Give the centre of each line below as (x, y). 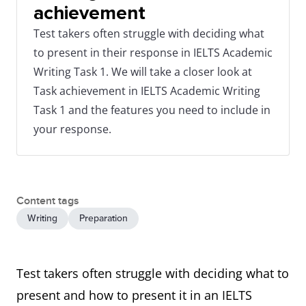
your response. (72, 129)
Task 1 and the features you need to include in (152, 110)
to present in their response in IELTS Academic (153, 53)
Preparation (103, 218)
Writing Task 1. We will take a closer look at (143, 72)
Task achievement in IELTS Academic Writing (147, 91)
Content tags (48, 201)
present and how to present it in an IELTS (134, 295)
